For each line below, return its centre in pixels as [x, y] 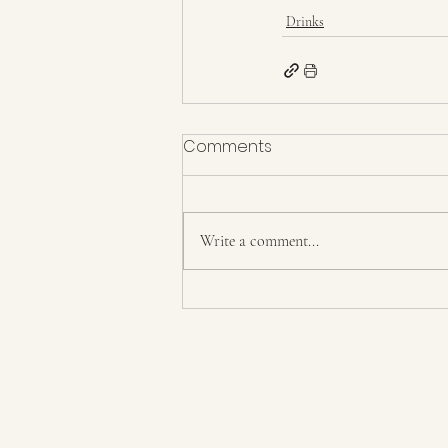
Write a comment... [259, 241]
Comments [227, 147]
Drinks [305, 22]
